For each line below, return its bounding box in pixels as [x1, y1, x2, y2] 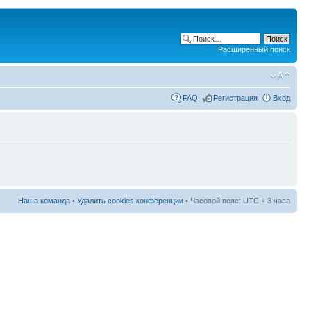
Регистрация [213, 93, 258, 102]
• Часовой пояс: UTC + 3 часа [183, 196, 290, 205]
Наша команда [18, 196, 70, 205]
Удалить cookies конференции [77, 196, 183, 205]
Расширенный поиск [218, 45, 290, 53]
